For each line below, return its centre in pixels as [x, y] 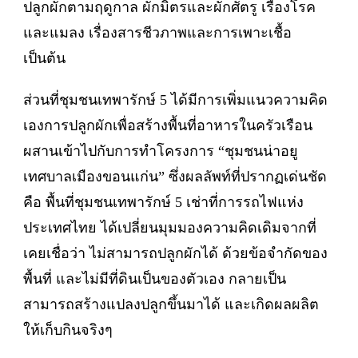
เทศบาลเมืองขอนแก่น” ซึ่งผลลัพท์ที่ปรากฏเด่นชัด [175, 176]
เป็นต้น [44, 58]
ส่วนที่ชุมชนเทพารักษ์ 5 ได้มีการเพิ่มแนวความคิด [175, 99]
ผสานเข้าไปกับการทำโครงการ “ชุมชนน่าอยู [161, 151]
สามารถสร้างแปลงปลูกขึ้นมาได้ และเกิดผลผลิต [171, 304]
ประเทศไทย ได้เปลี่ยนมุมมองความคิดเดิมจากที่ [170, 227]
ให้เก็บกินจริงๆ [68, 330]
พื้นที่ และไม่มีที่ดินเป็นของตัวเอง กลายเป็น [155, 278]
